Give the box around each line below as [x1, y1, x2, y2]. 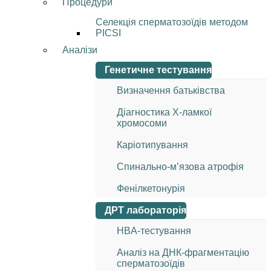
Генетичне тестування [105, 65, 212, 75]
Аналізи [62, 45, 97, 55]
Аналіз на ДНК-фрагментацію [117, 247, 249, 258]
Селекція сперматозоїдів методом [96, 17, 248, 27]
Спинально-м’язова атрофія [117, 162, 244, 172]
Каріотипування [117, 140, 188, 150]
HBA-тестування [117, 226, 191, 236]
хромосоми [117, 118, 167, 128]
